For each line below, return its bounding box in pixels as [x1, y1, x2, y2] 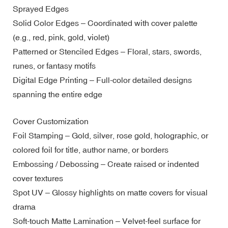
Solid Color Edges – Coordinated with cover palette [13, 18, 197, 27]
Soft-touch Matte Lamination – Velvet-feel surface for [13, 216, 201, 225]
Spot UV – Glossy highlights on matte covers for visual [13, 187, 208, 197]
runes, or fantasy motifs [13, 61, 96, 70]
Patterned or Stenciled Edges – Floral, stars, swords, [13, 46, 202, 56]
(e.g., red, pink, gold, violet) [13, 32, 109, 42]
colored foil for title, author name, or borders [13, 145, 168, 154]
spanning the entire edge [13, 89, 102, 99]
